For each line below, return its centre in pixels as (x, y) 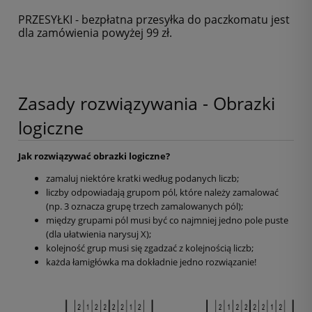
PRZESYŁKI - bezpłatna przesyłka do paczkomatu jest (154, 20)
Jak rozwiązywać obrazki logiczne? (94, 156)
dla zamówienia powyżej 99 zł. (95, 33)
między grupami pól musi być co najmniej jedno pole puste (167, 220)
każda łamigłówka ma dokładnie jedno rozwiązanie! (151, 262)
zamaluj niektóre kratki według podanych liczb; (142, 179)
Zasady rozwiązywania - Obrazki (147, 103)
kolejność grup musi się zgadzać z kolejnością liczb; (150, 248)
